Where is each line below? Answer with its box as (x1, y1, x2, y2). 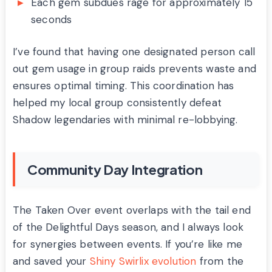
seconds (31, 13, 72, 27)
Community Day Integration (27, 161, 203, 178)
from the (196, 254, 244, 268)
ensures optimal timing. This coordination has (13, 79, 234, 93)
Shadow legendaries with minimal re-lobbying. (13, 113, 238, 127)
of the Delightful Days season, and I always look (13, 220, 244, 234)
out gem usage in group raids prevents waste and (13, 62, 256, 76)
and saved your (13, 254, 90, 268)
